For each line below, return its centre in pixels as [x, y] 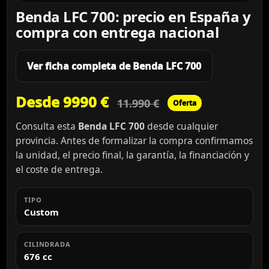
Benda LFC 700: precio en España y [133, 16]
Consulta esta [47, 126]
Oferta [185, 103]
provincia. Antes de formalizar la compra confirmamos [134, 140]
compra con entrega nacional [117, 32]
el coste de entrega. [59, 169]
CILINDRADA [47, 244]
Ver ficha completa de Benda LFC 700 [114, 66]
